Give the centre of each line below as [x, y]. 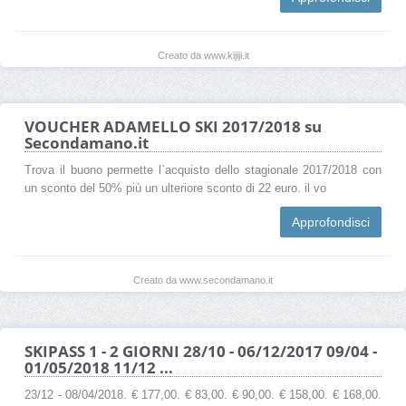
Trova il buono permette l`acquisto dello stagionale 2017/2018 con [203, 170]
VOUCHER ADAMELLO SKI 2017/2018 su [173, 126]
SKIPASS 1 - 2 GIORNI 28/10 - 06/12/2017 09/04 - [201, 351]
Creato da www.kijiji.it [203, 55]
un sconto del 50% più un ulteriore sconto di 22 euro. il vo [175, 188]
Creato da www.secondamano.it [203, 280]
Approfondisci [331, 222]
